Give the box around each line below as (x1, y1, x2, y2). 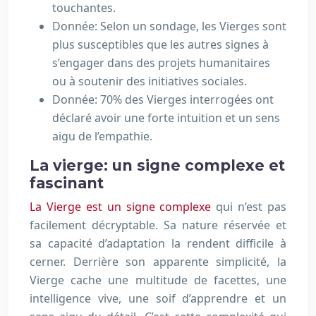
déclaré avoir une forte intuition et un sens (52, 110, 280, 126)
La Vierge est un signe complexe (30, 199, 212, 214)
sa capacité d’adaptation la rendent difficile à (30, 236, 286, 251)
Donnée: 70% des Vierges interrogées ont (52, 92, 274, 107)
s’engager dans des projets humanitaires (52, 55, 270, 71)
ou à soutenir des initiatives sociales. (52, 73, 247, 89)
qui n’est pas (211, 199, 286, 214)
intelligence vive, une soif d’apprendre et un (30, 291, 286, 306)
